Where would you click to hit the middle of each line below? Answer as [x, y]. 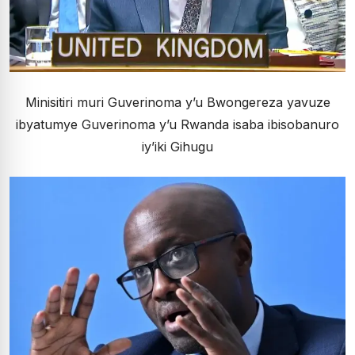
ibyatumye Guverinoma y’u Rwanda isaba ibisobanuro [177, 125]
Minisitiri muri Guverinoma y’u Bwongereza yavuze [177, 103]
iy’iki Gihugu [177, 147]
